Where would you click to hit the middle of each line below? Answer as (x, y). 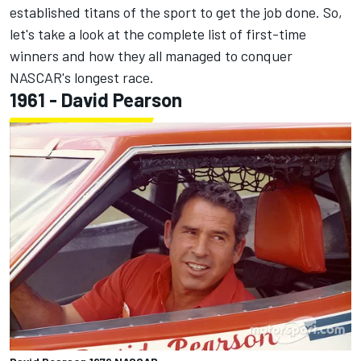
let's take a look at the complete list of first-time (158, 34)
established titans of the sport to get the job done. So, (176, 12)
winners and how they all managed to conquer (151, 56)
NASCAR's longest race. (82, 78)
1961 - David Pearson (96, 100)
